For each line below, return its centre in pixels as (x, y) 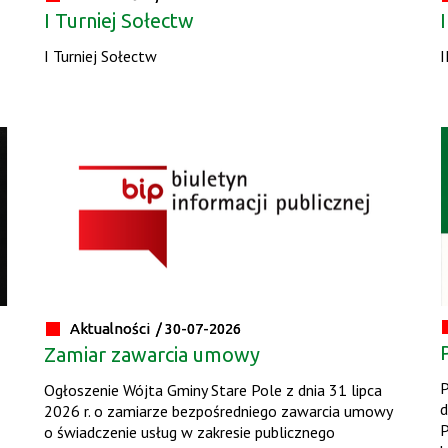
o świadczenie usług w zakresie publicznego (190, 432)
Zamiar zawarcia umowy (152, 355)
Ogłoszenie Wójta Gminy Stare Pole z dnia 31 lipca (213, 390)
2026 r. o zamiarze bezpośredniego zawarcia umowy (218, 411)
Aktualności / (118, 329)
